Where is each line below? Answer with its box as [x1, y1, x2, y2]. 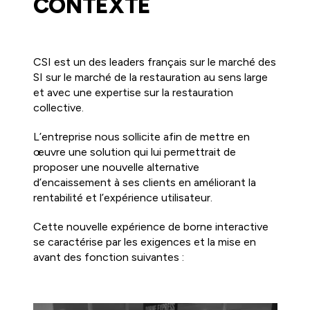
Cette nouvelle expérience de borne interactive [33, 219, 268, 233]
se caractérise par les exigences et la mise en [33, 235, 256, 248]
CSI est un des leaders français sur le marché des [33, 55, 276, 69]
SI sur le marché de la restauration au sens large [33, 70, 268, 84]
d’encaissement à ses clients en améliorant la [33, 175, 256, 189]
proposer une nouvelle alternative [33, 160, 199, 174]
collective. [33, 100, 84, 114]
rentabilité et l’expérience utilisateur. [33, 190, 212, 204]
